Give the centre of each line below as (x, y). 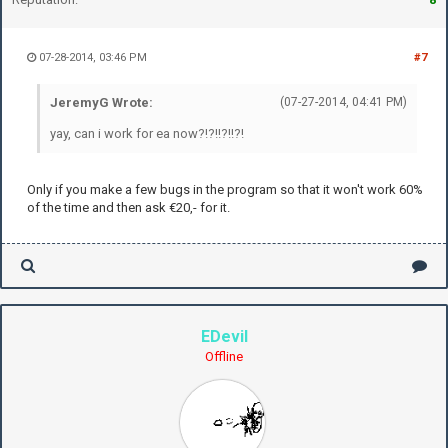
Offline (224, 356)
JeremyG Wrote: (101, 102)
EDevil (224, 336)
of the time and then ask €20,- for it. (128, 207)
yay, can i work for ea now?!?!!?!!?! (147, 133)
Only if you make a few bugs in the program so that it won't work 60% (225, 189)
